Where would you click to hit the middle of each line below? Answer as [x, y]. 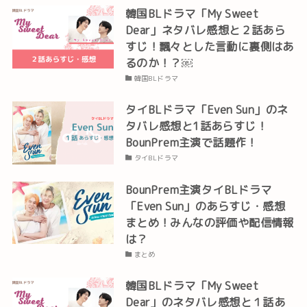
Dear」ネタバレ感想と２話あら [205, 30]
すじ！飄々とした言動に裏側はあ [209, 47]
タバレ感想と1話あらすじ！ [196, 126]
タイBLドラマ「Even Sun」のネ [207, 110]
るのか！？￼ [159, 63]
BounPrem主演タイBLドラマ [198, 189]
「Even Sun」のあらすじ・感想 [205, 206]
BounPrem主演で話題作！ [191, 143]
